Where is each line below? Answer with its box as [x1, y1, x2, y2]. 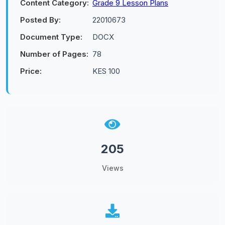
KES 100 [92, 66, 120, 76]
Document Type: [20, 32, 82, 42]
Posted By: [20, 15, 61, 25]
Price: [20, 66, 42, 76]
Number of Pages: [20, 49, 88, 59]
